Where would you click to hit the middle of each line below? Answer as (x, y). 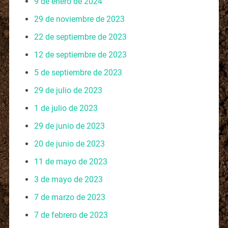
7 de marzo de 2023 (69, 197)
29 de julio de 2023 (68, 90)
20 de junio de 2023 (69, 144)
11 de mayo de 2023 (70, 161)
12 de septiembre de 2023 (80, 54)
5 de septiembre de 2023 (78, 72)
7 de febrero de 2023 (71, 215)
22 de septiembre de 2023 (80, 37)
